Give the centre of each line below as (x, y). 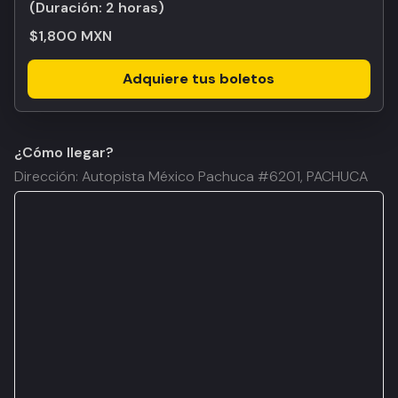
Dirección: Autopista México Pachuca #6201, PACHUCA (191, 176)
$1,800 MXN (71, 36)
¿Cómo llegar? (64, 152)
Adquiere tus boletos (199, 79)
